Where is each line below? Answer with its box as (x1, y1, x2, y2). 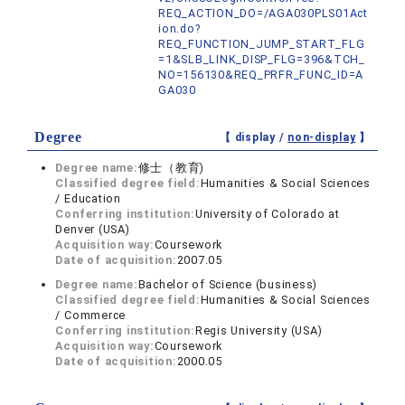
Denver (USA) (55, 222, 130, 237)
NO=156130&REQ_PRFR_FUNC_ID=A (158, 68, 364, 82)
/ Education (55, 192, 121, 206)
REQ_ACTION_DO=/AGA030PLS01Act (158, 6, 368, 21)
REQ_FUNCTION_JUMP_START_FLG (158, 37, 365, 52)
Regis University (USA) (194, 324, 323, 338)
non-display (287, 131, 356, 145)
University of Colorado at (194, 207, 340, 221)
